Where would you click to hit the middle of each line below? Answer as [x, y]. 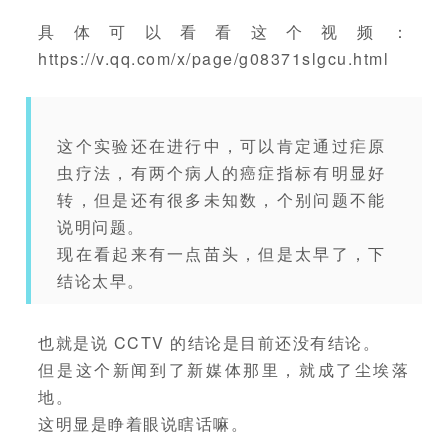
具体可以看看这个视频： [224, 31]
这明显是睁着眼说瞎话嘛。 [143, 423]
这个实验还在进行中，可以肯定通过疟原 [221, 145]
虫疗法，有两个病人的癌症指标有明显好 [221, 172]
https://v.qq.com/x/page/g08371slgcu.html [214, 58]
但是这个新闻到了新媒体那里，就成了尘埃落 [224, 369]
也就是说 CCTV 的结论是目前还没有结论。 [209, 342]
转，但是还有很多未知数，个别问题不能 [221, 199]
